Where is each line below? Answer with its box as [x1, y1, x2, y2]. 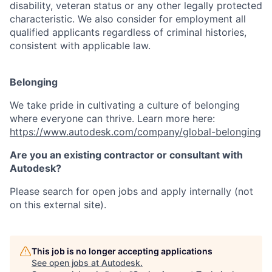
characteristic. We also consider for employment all [10, 13, 246, 25]
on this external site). [10, 199, 106, 211]
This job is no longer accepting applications [32, 246, 212, 256]
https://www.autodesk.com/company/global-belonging [10, 126, 261, 138]
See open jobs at [32, 257, 101, 268]
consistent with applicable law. [10, 39, 151, 52]
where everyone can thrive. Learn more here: [10, 112, 215, 124]
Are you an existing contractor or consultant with [10, 149, 243, 161]
